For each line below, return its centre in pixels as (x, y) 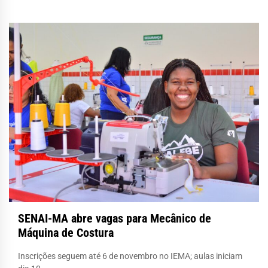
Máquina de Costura (66, 232)
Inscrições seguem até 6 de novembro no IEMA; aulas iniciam (130, 256)
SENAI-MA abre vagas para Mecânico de (115, 218)
